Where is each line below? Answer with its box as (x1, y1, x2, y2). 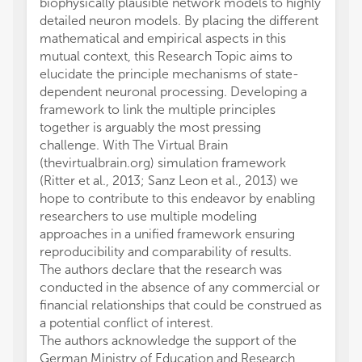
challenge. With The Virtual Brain (40, 137, 228, 153)
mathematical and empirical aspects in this (40, 31, 286, 46)
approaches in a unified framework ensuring (40, 226, 295, 242)
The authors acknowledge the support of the (40, 333, 297, 348)
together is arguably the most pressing (40, 120, 261, 135)
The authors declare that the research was (40, 262, 282, 277)
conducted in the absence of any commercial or (40, 280, 320, 295)
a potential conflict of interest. (40, 315, 213, 330)
